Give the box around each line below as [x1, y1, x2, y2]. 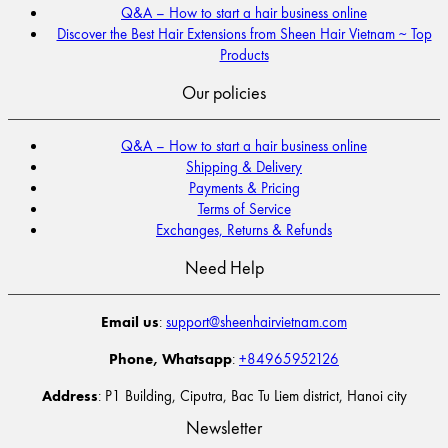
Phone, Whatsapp [109, 346, 232, 369]
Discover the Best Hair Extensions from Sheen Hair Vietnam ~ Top [56, 22, 432, 44]
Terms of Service [197, 197, 291, 219]
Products [219, 43, 269, 65]
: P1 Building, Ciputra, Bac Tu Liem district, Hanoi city [97, 384, 407, 406]
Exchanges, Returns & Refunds [156, 218, 332, 240]
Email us [101, 309, 159, 332]
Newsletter [186, 414, 262, 439]
